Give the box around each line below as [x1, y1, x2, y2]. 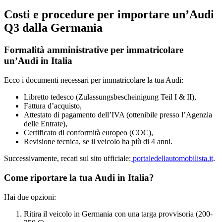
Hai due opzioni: [4, 192, 56, 201]
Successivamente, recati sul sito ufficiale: [4, 154, 131, 163]
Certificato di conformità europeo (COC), [24, 128, 153, 137]
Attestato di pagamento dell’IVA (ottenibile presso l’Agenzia [24, 111, 212, 119]
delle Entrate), [24, 119, 67, 128]
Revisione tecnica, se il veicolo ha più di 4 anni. [24, 137, 172, 146]
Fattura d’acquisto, [24, 102, 82, 111]
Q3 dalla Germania [4, 21, 103, 35]
